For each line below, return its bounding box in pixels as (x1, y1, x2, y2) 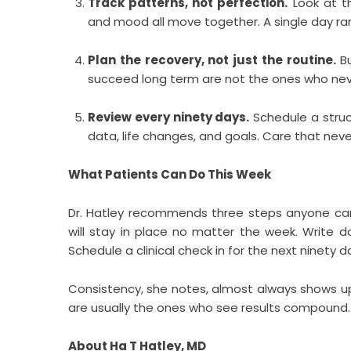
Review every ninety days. (88, 109, 250, 125)
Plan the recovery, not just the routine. (88, 52, 336, 68)
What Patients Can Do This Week (68, 166, 271, 183)
